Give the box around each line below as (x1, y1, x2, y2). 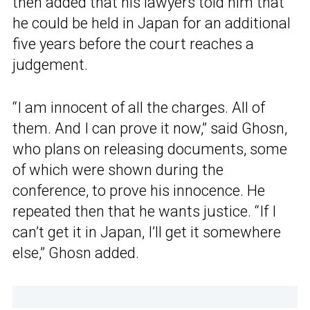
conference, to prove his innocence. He (12, 182, 265, 200)
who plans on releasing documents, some (12, 140, 287, 158)
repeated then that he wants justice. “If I (12, 203, 276, 221)
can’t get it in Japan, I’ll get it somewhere (12, 224, 281, 241)
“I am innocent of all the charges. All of (12, 99, 265, 117)
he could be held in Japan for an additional (12, 15, 291, 33)
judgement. (12, 56, 88, 74)
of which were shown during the (12, 161, 224, 179)
